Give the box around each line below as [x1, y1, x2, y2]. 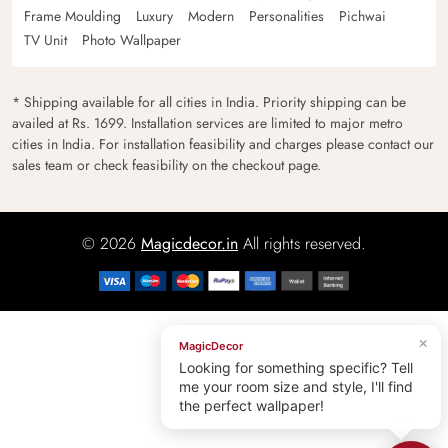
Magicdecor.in [141, 231, 238, 255]
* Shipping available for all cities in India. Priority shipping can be [12, 91, 406, 112]
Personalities [249, 5, 324, 26]
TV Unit [24, 29, 67, 50]
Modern [188, 5, 234, 26]
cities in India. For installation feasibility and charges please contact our [12, 133, 434, 154]
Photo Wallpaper [82, 29, 181, 50]
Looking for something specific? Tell [179, 359, 413, 376]
